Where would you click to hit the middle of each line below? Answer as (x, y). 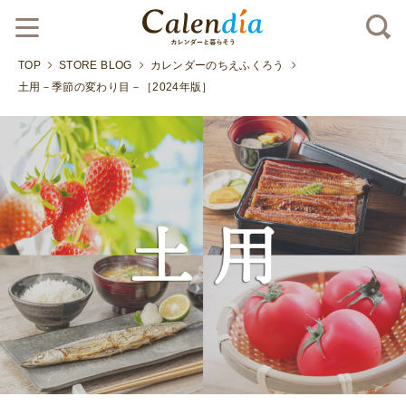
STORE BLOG (96, 65)
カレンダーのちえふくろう (217, 65)
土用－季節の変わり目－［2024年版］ (116, 87)
